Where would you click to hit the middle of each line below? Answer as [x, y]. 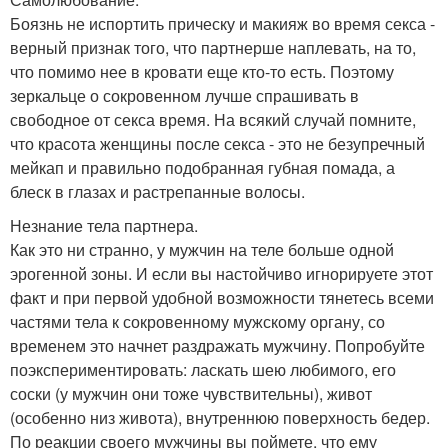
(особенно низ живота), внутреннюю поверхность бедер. [220, 418]
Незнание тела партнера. [104, 226]
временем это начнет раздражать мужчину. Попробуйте [217, 346]
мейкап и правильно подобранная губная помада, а [202, 168]
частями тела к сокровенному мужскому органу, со [197, 322]
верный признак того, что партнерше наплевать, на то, [213, 48]
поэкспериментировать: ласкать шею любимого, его [203, 370]
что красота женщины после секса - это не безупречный [217, 144]
